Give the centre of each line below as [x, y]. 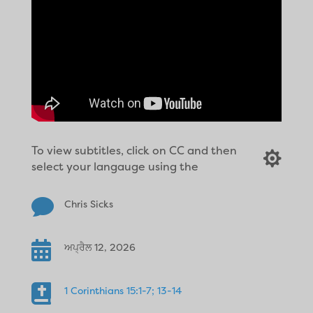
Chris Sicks [88, 203]
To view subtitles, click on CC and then [134, 150]
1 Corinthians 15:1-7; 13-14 [123, 290]
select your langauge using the [115, 166]
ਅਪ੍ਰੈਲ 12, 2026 [100, 247]
